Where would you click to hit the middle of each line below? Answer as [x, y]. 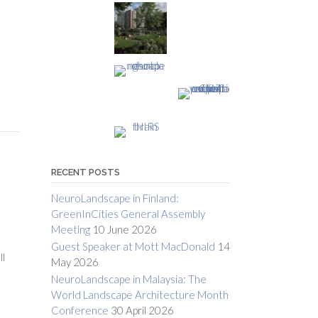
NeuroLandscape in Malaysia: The [128, 279]
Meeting [70, 230]
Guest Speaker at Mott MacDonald [133, 247]
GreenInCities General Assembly [128, 214]
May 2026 [75, 262]
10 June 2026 [124, 230]
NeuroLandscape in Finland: [115, 198]
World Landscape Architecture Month [139, 295]
